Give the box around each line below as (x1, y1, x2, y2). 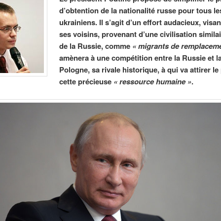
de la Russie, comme (59, 40, 133, 51)
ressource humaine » (119, 75, 192, 87)
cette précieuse (59, 75, 114, 87)
